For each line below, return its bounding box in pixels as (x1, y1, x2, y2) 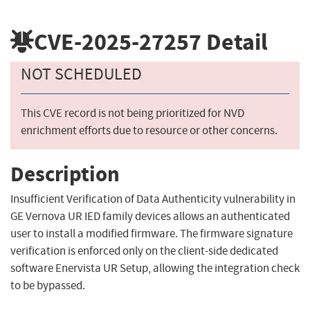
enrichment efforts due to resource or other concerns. (21, 123, 277, 138)
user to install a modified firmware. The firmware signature (10, 226, 293, 241)
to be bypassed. (10, 278, 85, 293)
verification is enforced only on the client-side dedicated (10, 244, 278, 259)
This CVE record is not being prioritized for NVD (21, 106, 244, 121)
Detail (201, 26, 268, 57)
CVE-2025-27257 (34, 26, 201, 57)
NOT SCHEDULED (21, 64, 142, 85)
